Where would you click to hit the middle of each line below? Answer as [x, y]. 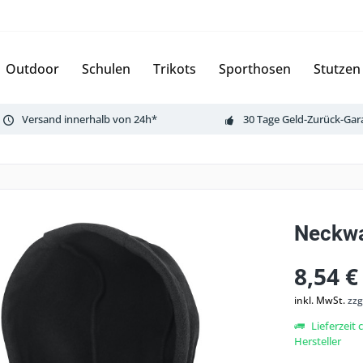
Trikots [175, 69]
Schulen [106, 69]
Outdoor [32, 69]
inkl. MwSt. [320, 300]
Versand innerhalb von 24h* [90, 119]
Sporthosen [255, 69]
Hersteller [317, 341]
